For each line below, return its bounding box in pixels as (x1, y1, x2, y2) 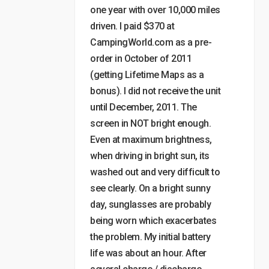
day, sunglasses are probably (90, 199, 211, 210)
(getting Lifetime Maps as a (90, 69, 204, 80)
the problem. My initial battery (90, 231, 211, 243)
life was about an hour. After (90, 247, 207, 259)
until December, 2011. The (90, 101, 197, 113)
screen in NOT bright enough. (90, 118, 211, 129)
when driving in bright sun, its (90, 150, 210, 162)
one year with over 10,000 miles (90, 4, 220, 16)
